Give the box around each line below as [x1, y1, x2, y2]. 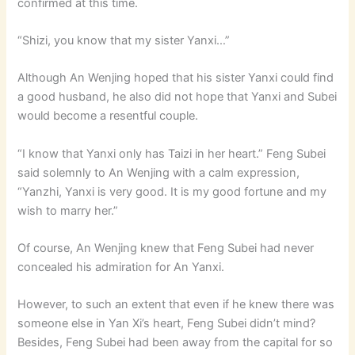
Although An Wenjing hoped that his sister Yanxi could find [17, 71, 334, 86]
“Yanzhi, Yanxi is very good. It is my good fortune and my [17, 184, 327, 199]
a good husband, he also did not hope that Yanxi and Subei [17, 90, 338, 105]
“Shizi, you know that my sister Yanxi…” [17, 32, 231, 48]
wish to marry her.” [17, 203, 119, 218]
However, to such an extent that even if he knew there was [17, 297, 335, 312]
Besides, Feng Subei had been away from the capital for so [17, 335, 334, 350]
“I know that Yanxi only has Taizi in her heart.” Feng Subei [17, 146, 326, 161]
